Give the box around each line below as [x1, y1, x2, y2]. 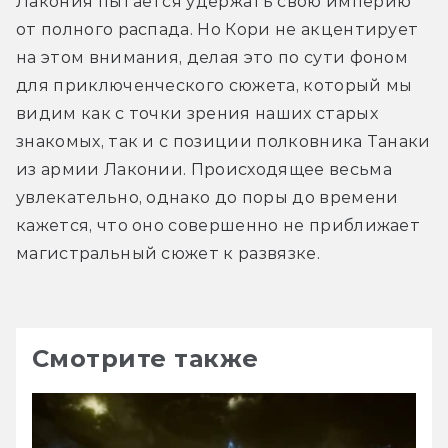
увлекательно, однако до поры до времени [16, 187, 399, 207]
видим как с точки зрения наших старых [16, 103, 378, 123]
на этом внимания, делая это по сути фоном [16, 47, 409, 67]
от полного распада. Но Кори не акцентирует [16, 19, 419, 39]
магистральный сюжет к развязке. [16, 243, 325, 263]
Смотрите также [32, 343, 259, 373]
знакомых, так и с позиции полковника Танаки [16, 131, 431, 151]
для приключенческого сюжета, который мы [16, 75, 413, 95]
